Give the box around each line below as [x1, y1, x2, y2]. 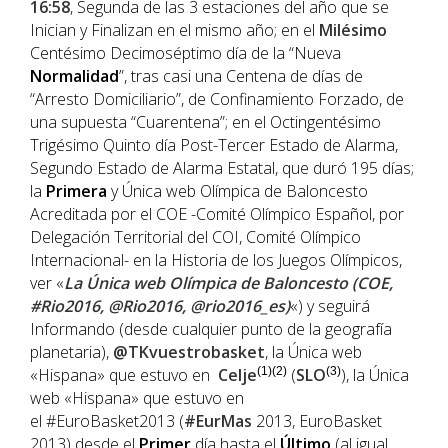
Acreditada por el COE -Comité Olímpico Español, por [30, 203, 404, 226]
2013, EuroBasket [252, 410, 382, 433]
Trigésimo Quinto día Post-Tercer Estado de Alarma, [30, 134, 398, 157]
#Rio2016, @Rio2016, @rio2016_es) [30, 295, 290, 318]
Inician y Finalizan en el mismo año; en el [30, 19, 319, 42]
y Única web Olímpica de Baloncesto [107, 180, 368, 203]
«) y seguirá [290, 295, 370, 318]
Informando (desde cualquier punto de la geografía [30, 318, 392, 341]
